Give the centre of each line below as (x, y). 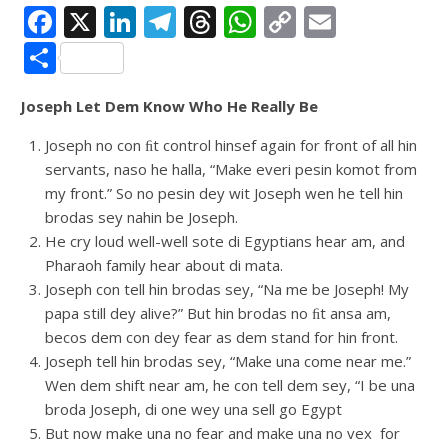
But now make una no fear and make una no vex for (222, 433)
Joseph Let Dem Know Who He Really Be (172, 106)
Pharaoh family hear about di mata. (164, 265)
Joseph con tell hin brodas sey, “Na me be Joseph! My (227, 289)
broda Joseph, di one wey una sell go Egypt (193, 409)
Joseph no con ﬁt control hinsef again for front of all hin (231, 145)
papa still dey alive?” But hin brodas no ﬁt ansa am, (218, 313)
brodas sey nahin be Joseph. (141, 217)
